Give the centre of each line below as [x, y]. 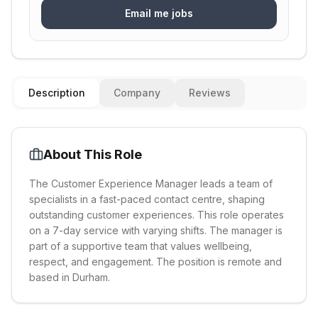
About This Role [93, 154]
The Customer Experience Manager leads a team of [151, 183]
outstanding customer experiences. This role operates [157, 215]
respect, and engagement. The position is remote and [155, 262]
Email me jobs [159, 13]
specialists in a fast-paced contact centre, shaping [147, 199]
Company [137, 93]
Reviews [210, 93]
